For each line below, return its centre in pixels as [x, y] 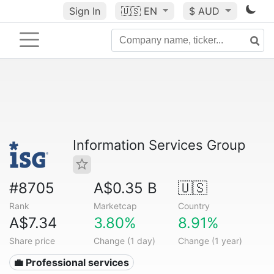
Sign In [84, 11]
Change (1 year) [210, 241]
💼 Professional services [72, 262]
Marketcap [115, 206]
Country [194, 206]
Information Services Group [159, 145]
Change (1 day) [124, 241]
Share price [32, 241]
